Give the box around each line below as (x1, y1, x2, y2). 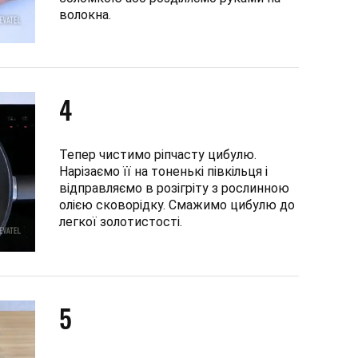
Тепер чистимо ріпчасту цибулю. (59, 146, 257, 162)
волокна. (59, 6, 111, 22)
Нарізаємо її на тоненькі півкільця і (59, 163, 268, 179)
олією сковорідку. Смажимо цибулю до (59, 197, 295, 213)
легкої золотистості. (59, 213, 182, 229)
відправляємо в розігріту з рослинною (59, 180, 289, 196)
